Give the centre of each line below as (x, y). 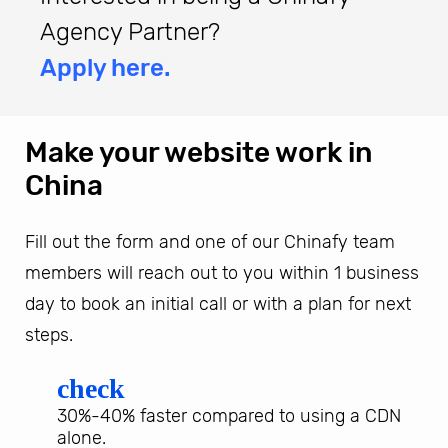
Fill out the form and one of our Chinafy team (210, 241)
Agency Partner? (130, 31)
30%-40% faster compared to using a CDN (229, 415)
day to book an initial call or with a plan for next (218, 303)
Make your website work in (199, 152)
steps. (49, 334)
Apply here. (105, 67)
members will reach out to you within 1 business (222, 272)
